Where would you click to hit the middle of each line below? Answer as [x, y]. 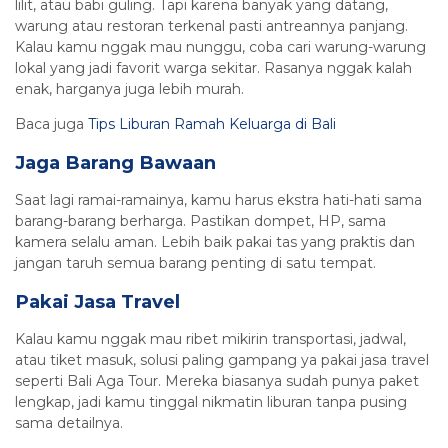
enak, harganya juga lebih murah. [129, 88]
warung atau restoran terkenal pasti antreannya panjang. [211, 25]
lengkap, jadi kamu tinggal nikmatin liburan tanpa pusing [211, 401]
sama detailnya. [69, 422]
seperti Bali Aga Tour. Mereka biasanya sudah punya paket [217, 380]
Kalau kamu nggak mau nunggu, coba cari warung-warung [220, 46]
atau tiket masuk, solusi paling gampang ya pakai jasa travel [222, 359]
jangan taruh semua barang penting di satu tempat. [195, 262]
